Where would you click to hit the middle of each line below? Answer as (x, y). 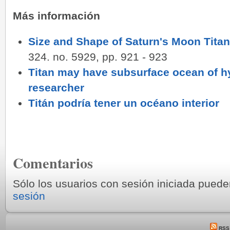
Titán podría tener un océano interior (124, 103)
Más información (56, 15)
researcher (56, 88)
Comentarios (53, 162)
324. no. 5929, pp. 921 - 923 (98, 56)
